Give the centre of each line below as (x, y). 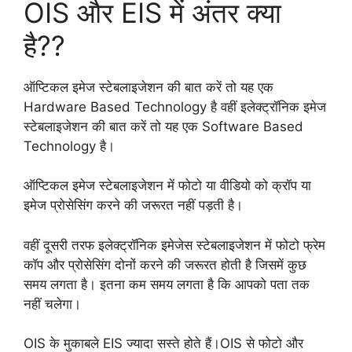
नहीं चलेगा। (54, 304)
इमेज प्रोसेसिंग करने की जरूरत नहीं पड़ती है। (135, 205)
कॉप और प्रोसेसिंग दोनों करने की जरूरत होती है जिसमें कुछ (165, 264)
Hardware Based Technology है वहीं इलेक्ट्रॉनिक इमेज (175, 106)
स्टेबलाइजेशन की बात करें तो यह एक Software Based (163, 126)
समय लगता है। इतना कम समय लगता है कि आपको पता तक (167, 284)
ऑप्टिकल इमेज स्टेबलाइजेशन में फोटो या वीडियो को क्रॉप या (167, 186)
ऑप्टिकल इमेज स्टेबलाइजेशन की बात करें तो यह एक (148, 87)
